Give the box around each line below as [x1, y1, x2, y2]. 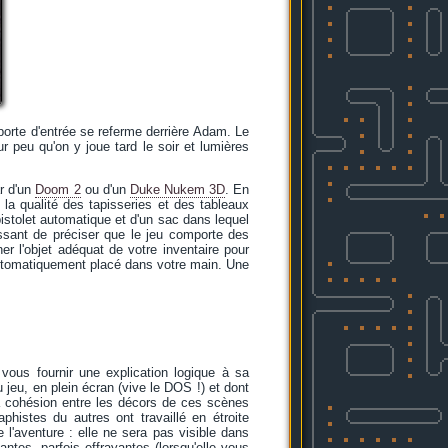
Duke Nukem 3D [129, 182, 225, 197]
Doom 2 [35, 182, 81, 197]
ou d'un [80, 182, 130, 197]
